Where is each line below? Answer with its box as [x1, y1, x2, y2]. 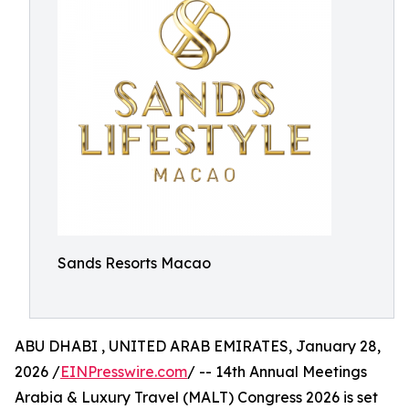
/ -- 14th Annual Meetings [187, 362, 367, 381]
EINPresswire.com [60, 362, 187, 381]
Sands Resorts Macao [58, 254, 211, 272]
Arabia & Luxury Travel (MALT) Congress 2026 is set [15, 388, 378, 406]
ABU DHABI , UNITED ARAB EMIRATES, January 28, [15, 337, 381, 355]
